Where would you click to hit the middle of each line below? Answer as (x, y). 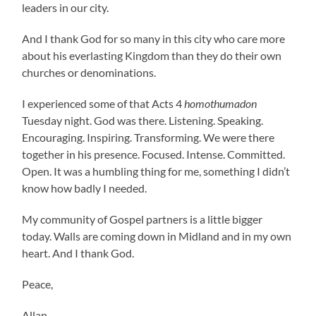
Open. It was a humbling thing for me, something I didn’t (156, 171)
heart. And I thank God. (78, 253)
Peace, (38, 284)
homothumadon (221, 104)
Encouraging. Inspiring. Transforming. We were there (148, 138)
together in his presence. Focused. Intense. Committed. (154, 154)
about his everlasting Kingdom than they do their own (152, 56)
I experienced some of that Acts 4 (103, 104)
